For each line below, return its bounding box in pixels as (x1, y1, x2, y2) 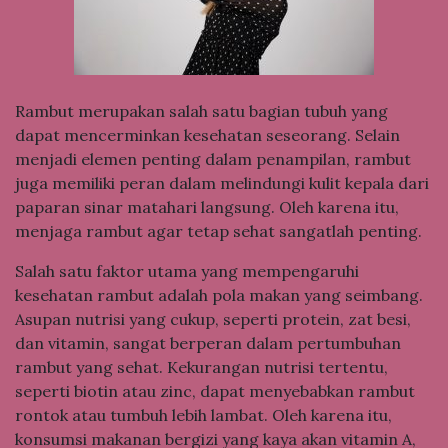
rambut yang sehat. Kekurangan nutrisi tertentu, (15, 356, 388, 377)
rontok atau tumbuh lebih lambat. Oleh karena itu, (15, 404, 392, 425)
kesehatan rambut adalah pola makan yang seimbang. (15, 284, 423, 305)
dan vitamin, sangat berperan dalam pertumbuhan (15, 332, 401, 353)
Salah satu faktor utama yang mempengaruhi (15, 260, 359, 281)
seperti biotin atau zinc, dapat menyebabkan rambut (15, 380, 415, 401)
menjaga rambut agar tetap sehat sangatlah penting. (15, 220, 422, 241)
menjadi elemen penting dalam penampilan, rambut (15, 148, 411, 169)
